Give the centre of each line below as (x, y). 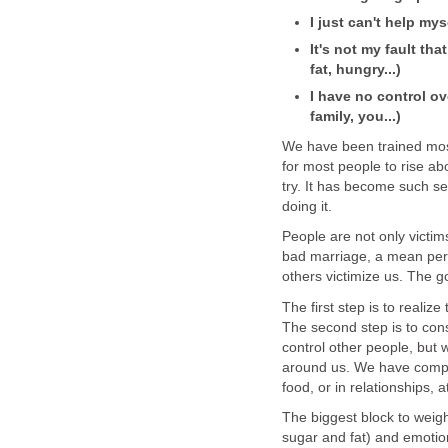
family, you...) (355, 116)
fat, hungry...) (355, 69)
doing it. (307, 206)
